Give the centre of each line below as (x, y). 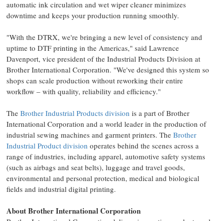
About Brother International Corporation (74, 211)
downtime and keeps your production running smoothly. (93, 15)
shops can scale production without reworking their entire (95, 80)
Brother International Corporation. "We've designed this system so (108, 70)
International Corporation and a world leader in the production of (106, 124)
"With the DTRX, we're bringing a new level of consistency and (104, 37)
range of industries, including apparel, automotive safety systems (106, 156)
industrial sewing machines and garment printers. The (90, 135)
